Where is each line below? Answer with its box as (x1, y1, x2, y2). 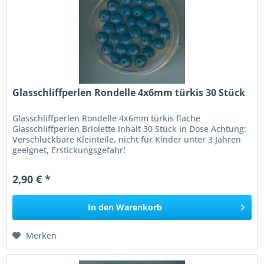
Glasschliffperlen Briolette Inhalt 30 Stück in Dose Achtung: (12, 123, 247, 134)
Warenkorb (116, 201, 163, 213)
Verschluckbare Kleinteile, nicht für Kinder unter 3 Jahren (12, 133, 242, 145)
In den (88, 201, 114, 213)
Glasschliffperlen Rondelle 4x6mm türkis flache (12, 112, 201, 124)
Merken (26, 229, 57, 241)
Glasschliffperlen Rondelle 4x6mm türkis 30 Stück (12, 85, 246, 99)
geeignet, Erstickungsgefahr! (12, 144, 126, 156)
